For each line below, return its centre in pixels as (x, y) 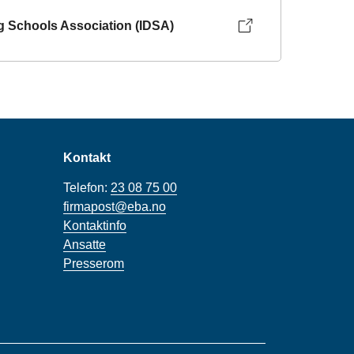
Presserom (94, 263)
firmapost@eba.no (115, 206)
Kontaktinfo (95, 225)
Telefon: (87, 187)
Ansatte (85, 244)
